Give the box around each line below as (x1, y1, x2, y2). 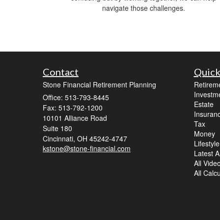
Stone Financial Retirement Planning (43, 80, 156, 90)
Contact (43, 66, 79, 78)
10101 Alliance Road (43, 113, 107, 123)
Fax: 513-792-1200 (43, 103, 103, 113)
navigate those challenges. (102, 3, 185, 13)
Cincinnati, (43, 134, 75, 144)
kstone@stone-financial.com (43, 143, 131, 154)
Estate (193, 99, 214, 110)
